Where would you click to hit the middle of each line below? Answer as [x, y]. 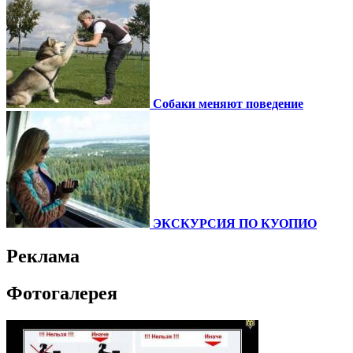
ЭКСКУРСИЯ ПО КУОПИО [235, 223]
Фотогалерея [62, 294]
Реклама [43, 256]
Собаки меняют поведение [228, 103]
